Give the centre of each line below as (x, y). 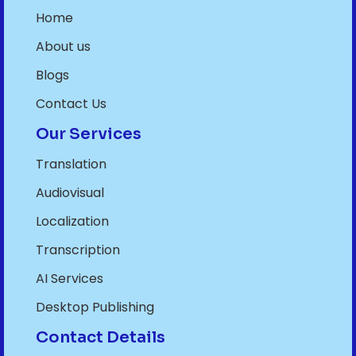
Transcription (78, 250)
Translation (71, 164)
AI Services (70, 279)
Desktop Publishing (95, 308)
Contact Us (71, 104)
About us (63, 47)
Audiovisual (70, 193)
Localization (72, 222)
